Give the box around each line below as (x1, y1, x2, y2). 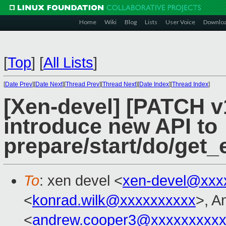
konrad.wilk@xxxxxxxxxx (32, 192, 196, 209)
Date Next (35, 81, 63, 88)
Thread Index (172, 81, 208, 88)
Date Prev (5, 81, 32, 88)
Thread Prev (66, 81, 99, 88)
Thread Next (102, 81, 136, 88)
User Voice (165, 18, 195, 26)
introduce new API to (4, 115, 217, 139)
